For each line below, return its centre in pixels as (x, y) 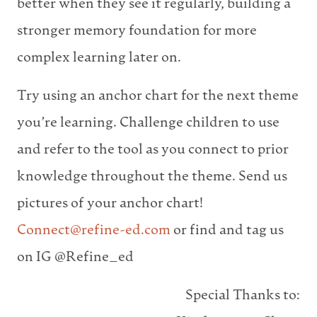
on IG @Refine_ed (75, 258)
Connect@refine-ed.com (94, 231)
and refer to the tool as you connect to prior (153, 150)
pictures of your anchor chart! (110, 204)
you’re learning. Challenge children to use (148, 123)
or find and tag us (227, 231)
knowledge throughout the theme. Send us (152, 177)
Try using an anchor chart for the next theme (158, 96)
